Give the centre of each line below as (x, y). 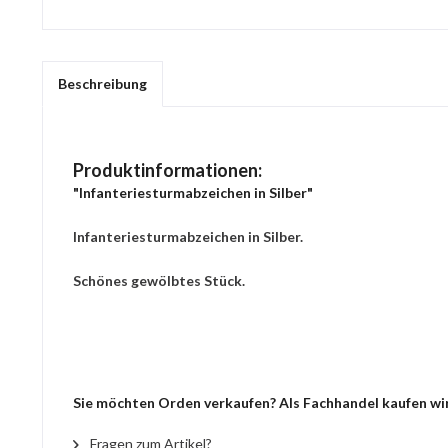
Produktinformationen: (167, 170)
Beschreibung (102, 83)
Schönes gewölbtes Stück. (159, 280)
